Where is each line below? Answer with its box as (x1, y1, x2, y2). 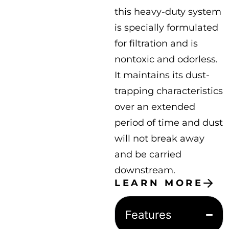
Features (125, 208, 172, 221)
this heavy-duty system (114, 6, 221, 17)
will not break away (114, 133, 204, 144)
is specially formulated (114, 22, 218, 33)
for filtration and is (114, 38, 198, 49)
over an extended (114, 101, 195, 112)
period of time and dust (114, 117, 223, 128)
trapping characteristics (114, 85, 223, 97)
